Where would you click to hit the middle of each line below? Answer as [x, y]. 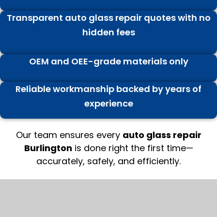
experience [108, 103]
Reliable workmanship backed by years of [108, 89]
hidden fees [108, 32]
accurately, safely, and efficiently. [108, 161]
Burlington [48, 148]
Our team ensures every [69, 135]
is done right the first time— [132, 148]
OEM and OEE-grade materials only [108, 61]
